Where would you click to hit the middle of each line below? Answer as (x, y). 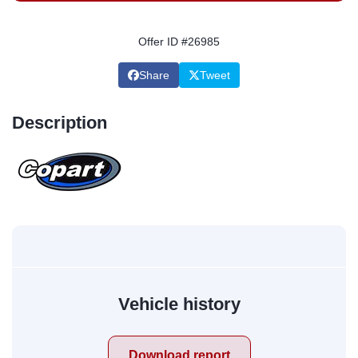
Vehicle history (179, 304)
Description (60, 123)
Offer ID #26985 (179, 42)
